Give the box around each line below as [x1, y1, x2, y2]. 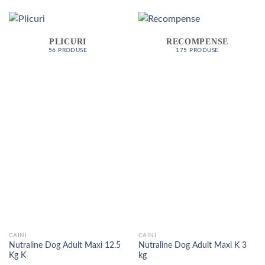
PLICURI [49, 37, 86, 46]
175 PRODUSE [176, 47, 219, 54]
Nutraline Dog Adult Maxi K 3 [138, 241, 247, 250]
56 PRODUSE [48, 47, 88, 54]
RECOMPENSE [166, 37, 228, 46]
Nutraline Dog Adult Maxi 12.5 [8, 241, 121, 250]
